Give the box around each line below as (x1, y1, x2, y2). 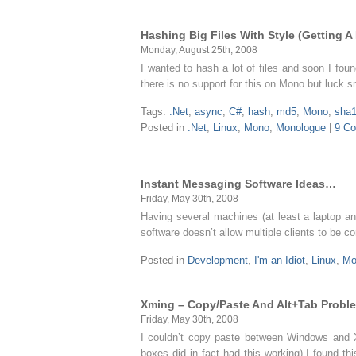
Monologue (276, 122, 326, 133)
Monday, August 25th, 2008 (141, 44, 257, 55)
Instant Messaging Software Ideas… (141, 177, 336, 190)
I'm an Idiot (254, 254, 305, 266)
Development (188, 254, 248, 266)
